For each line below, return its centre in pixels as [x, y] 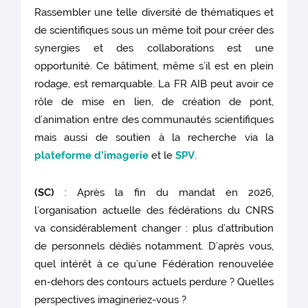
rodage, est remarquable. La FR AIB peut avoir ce [154, 84]
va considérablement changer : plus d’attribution [154, 228]
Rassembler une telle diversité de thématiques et [154, 12]
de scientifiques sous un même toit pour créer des [154, 30]
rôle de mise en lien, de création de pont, [154, 101]
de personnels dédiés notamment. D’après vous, [154, 246]
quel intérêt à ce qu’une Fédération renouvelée [154, 264]
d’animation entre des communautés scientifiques [154, 119]
